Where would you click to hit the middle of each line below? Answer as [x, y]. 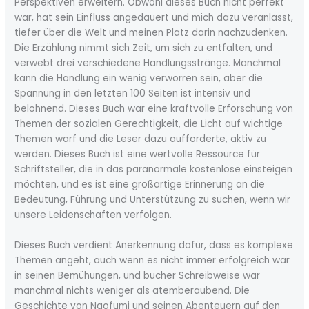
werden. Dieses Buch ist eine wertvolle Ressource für [138, 154]
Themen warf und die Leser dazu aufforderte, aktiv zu [141, 139]
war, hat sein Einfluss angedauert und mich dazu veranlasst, [154, 18]
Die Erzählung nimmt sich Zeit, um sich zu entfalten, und [144, 48]
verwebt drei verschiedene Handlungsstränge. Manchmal [148, 63]
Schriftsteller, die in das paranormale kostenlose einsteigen [154, 169]
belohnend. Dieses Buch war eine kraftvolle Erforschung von [154, 109]
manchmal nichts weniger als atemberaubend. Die [132, 290]
